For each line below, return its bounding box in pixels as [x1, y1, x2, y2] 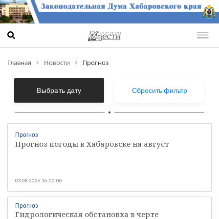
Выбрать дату [37, 86, 82, 95]
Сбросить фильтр [131, 86, 187, 95]
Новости [44, 58, 70, 67]
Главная [7, 58, 31, 67]
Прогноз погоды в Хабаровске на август [15, 138, 169, 149]
